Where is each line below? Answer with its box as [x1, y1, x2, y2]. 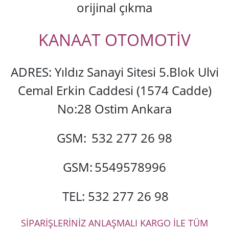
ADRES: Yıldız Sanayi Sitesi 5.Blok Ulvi [10, 63, 219, 81]
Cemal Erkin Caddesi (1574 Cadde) [17, 82, 212, 99]
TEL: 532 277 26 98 [62, 188, 169, 205]
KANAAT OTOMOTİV [38, 29, 191, 51]
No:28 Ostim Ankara [57, 100, 172, 118]
